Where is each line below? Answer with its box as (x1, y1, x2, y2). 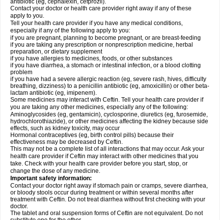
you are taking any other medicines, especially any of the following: (10, 104, 188, 110)
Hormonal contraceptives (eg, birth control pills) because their (10, 132, 174, 138)
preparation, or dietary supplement (10, 48, 102, 55)
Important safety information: (10, 175, 92, 182)
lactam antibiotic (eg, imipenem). (10, 89, 97, 96)
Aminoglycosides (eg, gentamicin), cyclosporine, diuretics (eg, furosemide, (10, 111, 208, 118)
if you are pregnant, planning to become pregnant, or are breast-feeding (10, 34, 201, 41)
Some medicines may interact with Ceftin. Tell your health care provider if (10, 96, 203, 103)
